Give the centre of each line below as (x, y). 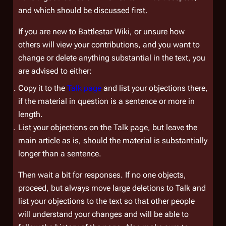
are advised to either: (55, 71)
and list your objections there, (155, 88)
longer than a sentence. (60, 154)
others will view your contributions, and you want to (109, 45)
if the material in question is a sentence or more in (106, 101)
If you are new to (48, 32)
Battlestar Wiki (104, 32)
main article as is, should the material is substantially (113, 140)
